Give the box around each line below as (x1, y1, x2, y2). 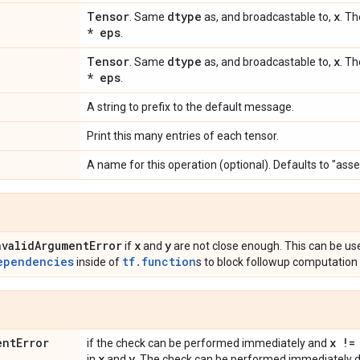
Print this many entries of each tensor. (87, 129, 279, 142)
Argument (35, 237, 89, 253)
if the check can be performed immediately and (87, 336, 329, 350)
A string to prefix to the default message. (87, 100, 294, 113)
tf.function (122, 253, 196, 269)
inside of (74, 255, 122, 268)
